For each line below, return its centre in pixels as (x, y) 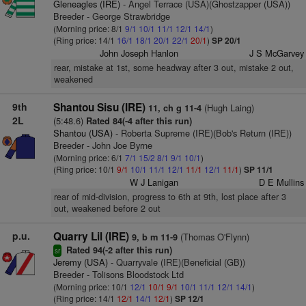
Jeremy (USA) (80, 262)
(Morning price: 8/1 (89, 28)
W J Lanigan (154, 182)
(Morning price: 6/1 (89, 157)
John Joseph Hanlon (139, 53)
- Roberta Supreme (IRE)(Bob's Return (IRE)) (202, 133)
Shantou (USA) (83, 133)
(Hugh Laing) (227, 108)
